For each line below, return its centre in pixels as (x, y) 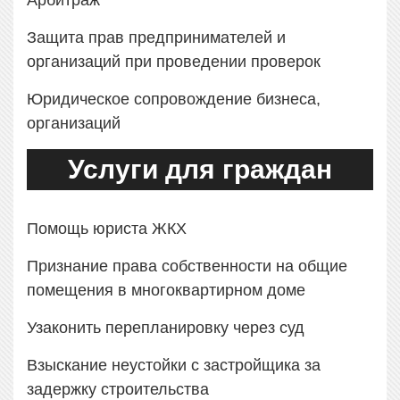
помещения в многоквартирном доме (166, 291)
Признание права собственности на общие (187, 267)
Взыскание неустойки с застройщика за (174, 366)
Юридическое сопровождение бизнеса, (174, 100)
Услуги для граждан (200, 170)
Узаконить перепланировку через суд (166, 328)
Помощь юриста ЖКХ (107, 229)
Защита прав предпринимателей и (156, 38)
